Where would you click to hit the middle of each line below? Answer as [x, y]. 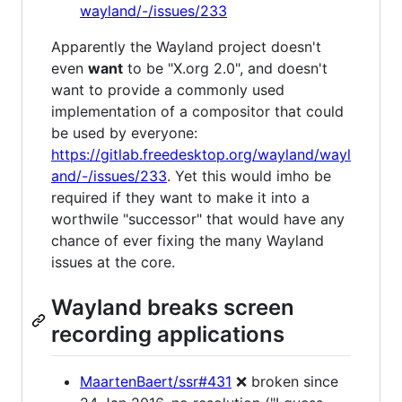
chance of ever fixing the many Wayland [188, 241]
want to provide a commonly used [168, 90]
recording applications [168, 335]
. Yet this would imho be [249, 176]
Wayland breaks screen [173, 308]
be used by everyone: [124, 133]
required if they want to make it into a [180, 198]
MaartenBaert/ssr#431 [156, 381]
